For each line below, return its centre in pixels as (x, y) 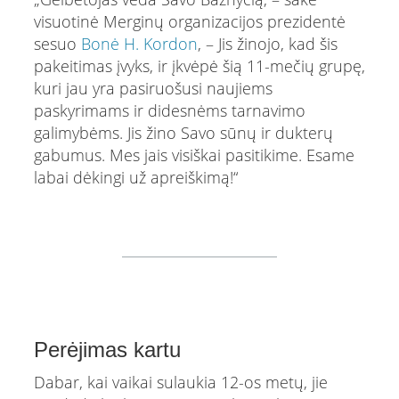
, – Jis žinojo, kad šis (267, 43)
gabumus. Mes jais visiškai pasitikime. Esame (194, 155)
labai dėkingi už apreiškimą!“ (135, 177)
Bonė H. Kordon (139, 43)
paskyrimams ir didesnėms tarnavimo (169, 110)
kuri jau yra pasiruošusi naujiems (153, 88)
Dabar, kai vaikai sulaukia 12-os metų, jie (180, 382)
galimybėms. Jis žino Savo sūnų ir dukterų (183, 132)
